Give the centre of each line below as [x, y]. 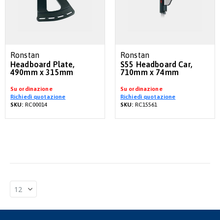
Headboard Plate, [43, 64]
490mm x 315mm [42, 72]
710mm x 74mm [150, 72]
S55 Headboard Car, [156, 64]
